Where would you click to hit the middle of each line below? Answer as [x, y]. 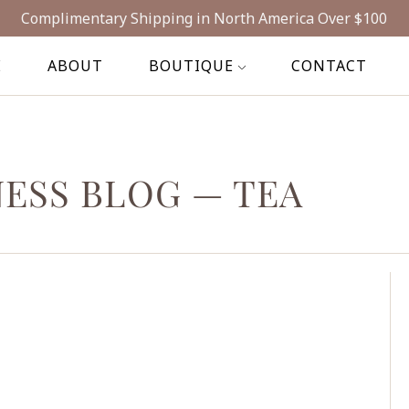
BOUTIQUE [191, 66]
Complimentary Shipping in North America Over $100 [204, 18]
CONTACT [329, 66]
